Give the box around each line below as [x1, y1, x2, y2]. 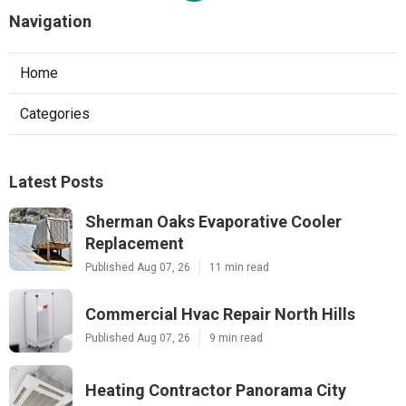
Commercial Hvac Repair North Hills [85, 304, 355, 324]
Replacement [85, 233, 184, 253]
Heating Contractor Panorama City [85, 380, 346, 400]
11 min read [209, 260, 269, 274]
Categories [20, 104, 90, 122]
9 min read [209, 331, 263, 344]
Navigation [9, 11, 92, 31]
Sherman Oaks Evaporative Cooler [85, 211, 342, 231]
